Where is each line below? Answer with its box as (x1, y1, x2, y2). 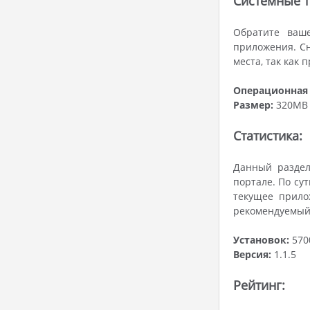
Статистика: (233, 127, 302, 144)
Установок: (233, 233, 289, 246)
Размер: (233, 98, 273, 111)
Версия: (233, 248, 271, 261)
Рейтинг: (233, 277, 285, 293)
